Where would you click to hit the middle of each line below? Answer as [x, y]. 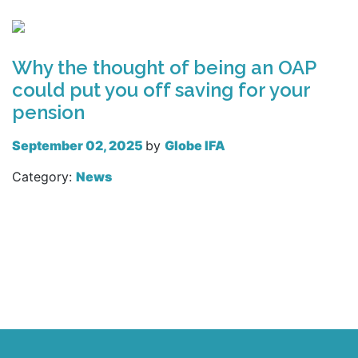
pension [48, 112]
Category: [44, 176]
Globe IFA [195, 145]
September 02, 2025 [79, 145]
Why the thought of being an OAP [164, 67]
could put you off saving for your [161, 89]
